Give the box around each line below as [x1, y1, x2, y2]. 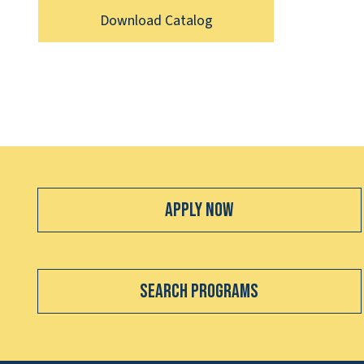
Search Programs [140, 279, 259, 303]
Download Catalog [99, 11, 213, 32]
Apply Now [165, 197, 234, 222]
